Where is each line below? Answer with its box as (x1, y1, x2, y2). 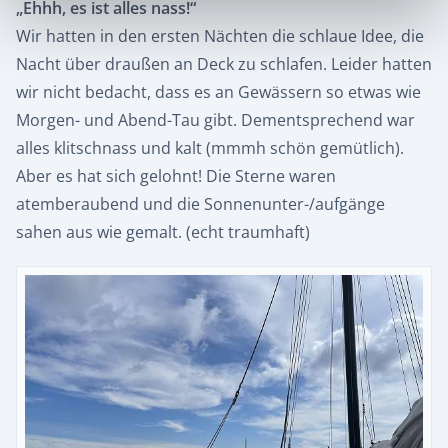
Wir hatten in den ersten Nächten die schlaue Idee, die (16, 25, 424, 48)
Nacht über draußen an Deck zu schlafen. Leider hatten (16, 53, 432, 76)
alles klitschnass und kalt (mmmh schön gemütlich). (16, 137, 404, 160)
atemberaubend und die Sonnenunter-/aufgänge (16, 193, 385, 216)
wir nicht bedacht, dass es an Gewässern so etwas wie (16, 81, 421, 104)
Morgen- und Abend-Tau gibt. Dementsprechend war (16, 109, 415, 132)
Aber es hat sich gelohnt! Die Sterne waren (16, 165, 336, 188)
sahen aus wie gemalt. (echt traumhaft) (16, 221, 310, 244)
